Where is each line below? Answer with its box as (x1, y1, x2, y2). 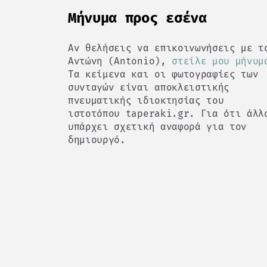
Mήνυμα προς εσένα (68, 9, 207, 26)
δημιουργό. (68, 133, 126, 145)
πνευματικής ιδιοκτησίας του (68, 94, 224, 106)
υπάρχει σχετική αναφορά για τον (68, 120, 247, 132)
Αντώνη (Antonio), (68, 55, 172, 67)
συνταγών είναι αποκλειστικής (68, 81, 230, 93)
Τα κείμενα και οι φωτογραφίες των (68, 68, 259, 80)
